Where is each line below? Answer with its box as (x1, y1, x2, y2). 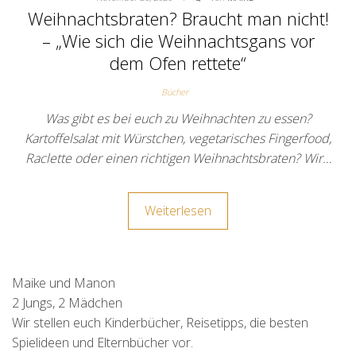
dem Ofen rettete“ (110, 51, 246, 75)
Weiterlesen (145, 202, 211, 219)
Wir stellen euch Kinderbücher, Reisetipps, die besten (12, 314, 308, 331)
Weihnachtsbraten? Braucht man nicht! (27, 6, 329, 30)
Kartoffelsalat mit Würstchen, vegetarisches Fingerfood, (25, 130, 331, 147)
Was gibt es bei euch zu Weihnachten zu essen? (44, 110, 311, 127)
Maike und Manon (12, 274, 115, 292)
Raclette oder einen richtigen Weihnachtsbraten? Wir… (25, 149, 331, 167)
